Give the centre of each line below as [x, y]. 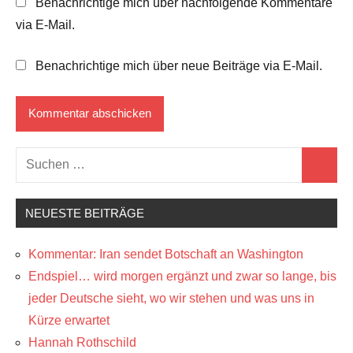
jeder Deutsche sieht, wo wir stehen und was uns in [171, 298]
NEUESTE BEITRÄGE [85, 213]
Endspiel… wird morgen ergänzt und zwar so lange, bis [182, 276]
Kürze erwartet [69, 320]
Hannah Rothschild [82, 342]
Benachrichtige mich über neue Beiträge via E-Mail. [179, 65]
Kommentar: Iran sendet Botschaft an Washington [166, 254]
